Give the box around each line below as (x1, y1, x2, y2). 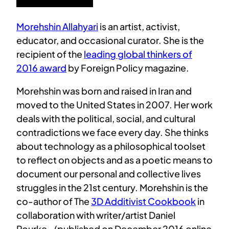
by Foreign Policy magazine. (66, 61, 189, 74)
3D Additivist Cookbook (91, 195, 196, 207)
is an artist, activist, (98, 20, 180, 32)
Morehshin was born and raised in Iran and (16, 84, 192, 97)
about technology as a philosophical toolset (16, 140, 205, 152)
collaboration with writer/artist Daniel (16, 209, 175, 221)
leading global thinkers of (84, 48, 192, 60)
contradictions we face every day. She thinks (16, 126, 209, 138)
